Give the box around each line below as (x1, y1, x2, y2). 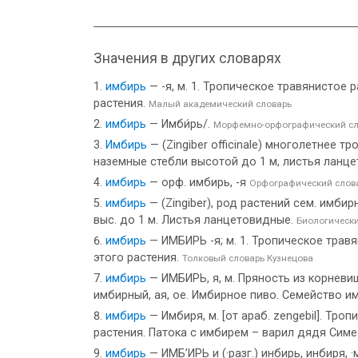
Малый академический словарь (149, 98, 292, 109)
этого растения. (93, 251, 182, 265)
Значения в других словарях (93, 50, 281, 66)
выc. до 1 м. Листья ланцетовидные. (93, 213, 296, 227)
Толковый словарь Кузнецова (182, 253, 313, 264)
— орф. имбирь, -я (146, 176, 249, 189)
